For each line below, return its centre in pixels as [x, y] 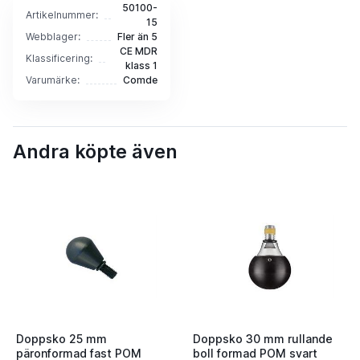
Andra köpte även [95, 152]
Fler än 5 [137, 37]
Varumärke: [53, 80]
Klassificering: [59, 59]
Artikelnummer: [62, 15]
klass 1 [141, 66]
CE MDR [139, 51]
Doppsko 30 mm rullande [263, 338]
